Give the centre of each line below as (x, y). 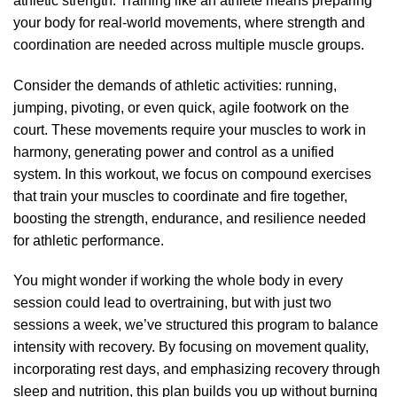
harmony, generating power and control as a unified (174, 152)
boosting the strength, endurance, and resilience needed (190, 218)
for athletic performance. (89, 240)
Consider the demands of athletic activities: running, (175, 85)
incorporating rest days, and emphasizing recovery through (197, 370)
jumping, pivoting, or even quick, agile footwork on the (181, 107)
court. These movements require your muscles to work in (190, 129)
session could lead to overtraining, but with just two (172, 303)
